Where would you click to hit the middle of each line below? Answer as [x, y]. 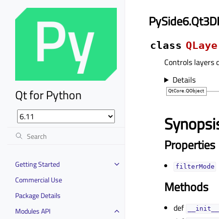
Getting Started [37, 164]
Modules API [33, 211]
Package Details [38, 195]
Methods [186, 187]
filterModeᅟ [195, 167]
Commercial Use [39, 179]
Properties [190, 145]
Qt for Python [48, 95]
